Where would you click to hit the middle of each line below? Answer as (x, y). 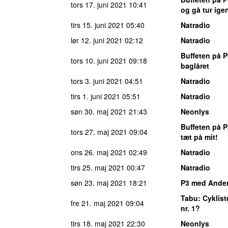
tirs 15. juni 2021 (97, 25)
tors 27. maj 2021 (99, 132)
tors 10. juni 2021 (99, 60)
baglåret (195, 65)
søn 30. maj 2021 (99, 111)
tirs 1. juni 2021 (95, 96)
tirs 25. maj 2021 (98, 167)
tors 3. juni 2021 (97, 81)
